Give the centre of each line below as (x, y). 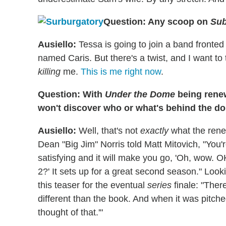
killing (49, 72)
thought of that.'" (70, 213)
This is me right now (121, 72)
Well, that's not (108, 131)
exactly (154, 131)
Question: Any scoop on (157, 22)
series (159, 185)
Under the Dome (141, 95)
